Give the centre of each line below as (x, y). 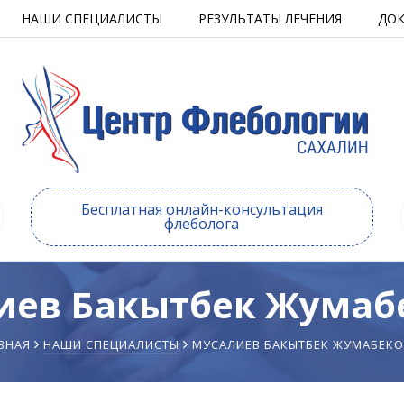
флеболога (202, 223)
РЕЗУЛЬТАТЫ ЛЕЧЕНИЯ (270, 18)
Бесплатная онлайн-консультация (202, 209)
